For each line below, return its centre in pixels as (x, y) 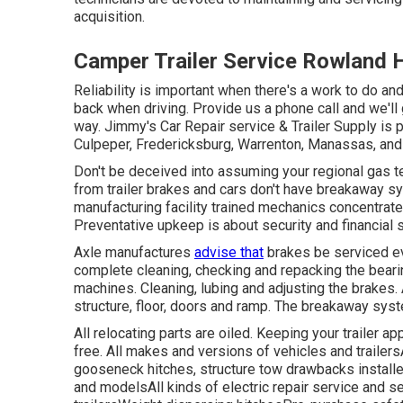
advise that (229, 252)
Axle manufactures (134, 252)
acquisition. (109, 16)
